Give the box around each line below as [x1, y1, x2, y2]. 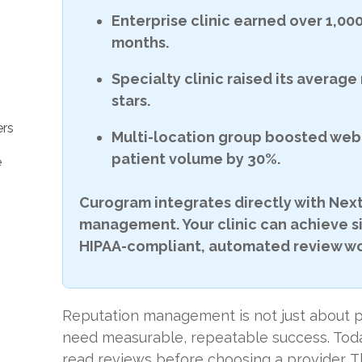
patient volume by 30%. [112, 150, 281, 167]
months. [112, 34, 170, 51]
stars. [112, 92, 151, 109]
